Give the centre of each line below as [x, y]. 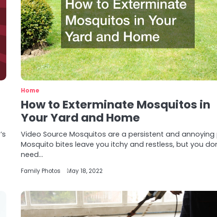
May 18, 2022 [85, 171]
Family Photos [41, 171]
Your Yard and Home [81, 118]
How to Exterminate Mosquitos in [116, 105]
